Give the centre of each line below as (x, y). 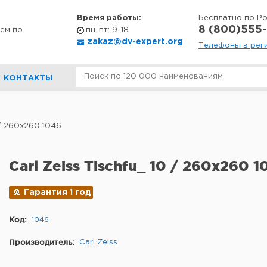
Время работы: (109, 18)
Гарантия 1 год (58, 193)
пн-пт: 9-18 (107, 30)
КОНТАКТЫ (28, 78)
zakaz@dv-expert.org (135, 42)
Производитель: (42, 242)
